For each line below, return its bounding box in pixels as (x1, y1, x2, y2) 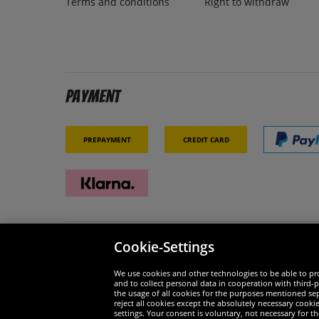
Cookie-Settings (114, 237, 214, 256)
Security (66, 243, 122, 263)
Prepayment (83, 132, 131, 146)
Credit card (182, 132, 229, 146)
